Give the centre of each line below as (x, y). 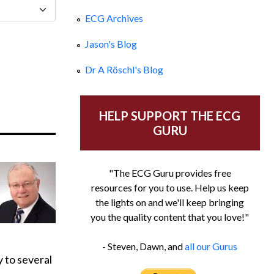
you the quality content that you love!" (170, 217)
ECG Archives (114, 18)
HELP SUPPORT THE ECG (170, 116)
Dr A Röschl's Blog (124, 70)
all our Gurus (211, 246)
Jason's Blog (111, 43)
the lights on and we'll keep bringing (170, 202)
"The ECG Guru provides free (170, 173)
